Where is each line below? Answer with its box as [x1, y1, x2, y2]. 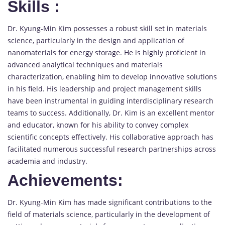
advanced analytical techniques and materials [8, 60, 163, 70]
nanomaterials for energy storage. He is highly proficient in [8, 48, 206, 58]
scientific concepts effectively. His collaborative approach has [8, 132, 213, 142]
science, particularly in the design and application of [8, 36, 184, 46]
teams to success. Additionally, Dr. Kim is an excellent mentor [8, 108, 214, 118]
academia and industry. [8, 156, 87, 166]
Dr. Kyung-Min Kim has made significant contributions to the [8, 197, 212, 207]
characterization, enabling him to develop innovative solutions [8, 72, 217, 82]
